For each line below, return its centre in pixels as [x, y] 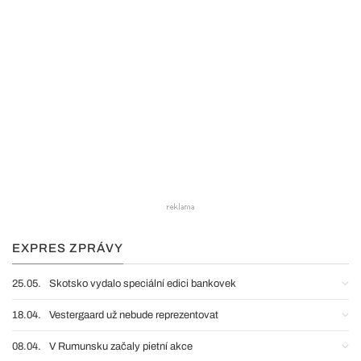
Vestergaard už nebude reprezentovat [134, 315]
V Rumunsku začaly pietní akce [121, 346]
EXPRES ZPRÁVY [68, 248]
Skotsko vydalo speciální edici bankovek [143, 284]
